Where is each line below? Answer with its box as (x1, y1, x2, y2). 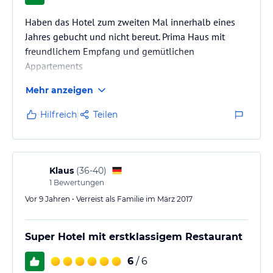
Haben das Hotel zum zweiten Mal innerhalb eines (25, 15, 235, 28)
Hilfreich (40, 108, 77, 120)
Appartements (25, 59, 83, 72)
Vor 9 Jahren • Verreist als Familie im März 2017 (25, 194, 193, 204)
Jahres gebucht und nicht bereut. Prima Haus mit (25, 30, 225, 43)
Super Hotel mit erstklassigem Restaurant (25, 230, 243, 243)
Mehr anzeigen (26, 84, 93, 96)
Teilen (93, 108, 118, 120)
